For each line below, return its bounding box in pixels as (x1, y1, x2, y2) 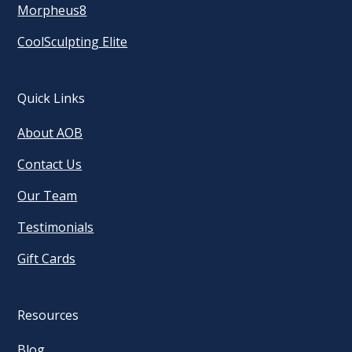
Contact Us (17, 156, 82, 174)
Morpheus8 (17, 2, 87, 20)
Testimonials (17, 218, 94, 236)
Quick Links (17, 90, 86, 108)
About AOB (17, 124, 83, 142)
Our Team (17, 187, 78, 205)
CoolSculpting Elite (17, 33, 128, 51)
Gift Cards (17, 250, 76, 268)
